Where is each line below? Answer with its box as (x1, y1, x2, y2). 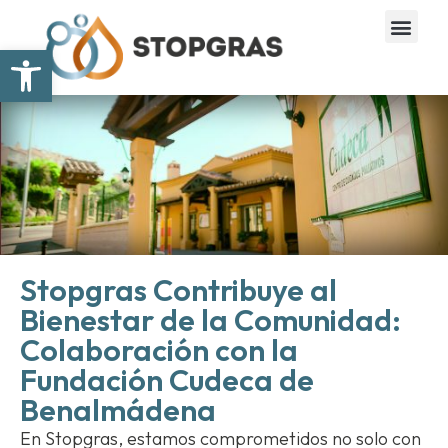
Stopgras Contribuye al (20, 271, 337, 310)
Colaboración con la (20, 331, 298, 370)
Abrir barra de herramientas (9, 39, 210, 78)
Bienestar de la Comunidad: (20, 301, 401, 340)
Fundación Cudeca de (20, 361, 314, 400)
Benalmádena (20, 391, 216, 430)
